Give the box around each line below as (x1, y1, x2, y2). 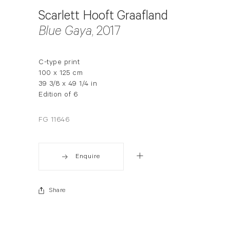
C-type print (39, 59, 80, 68)
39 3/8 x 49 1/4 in (39, 81, 97, 89)
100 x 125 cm (39, 70, 83, 79)
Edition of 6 (39, 91, 78, 100)
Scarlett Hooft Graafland (39, 10, 168, 25)
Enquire (75, 154, 100, 161)
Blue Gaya (39, 26, 92, 41)
